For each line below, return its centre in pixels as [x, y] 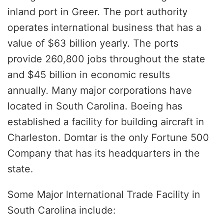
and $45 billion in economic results [89, 74]
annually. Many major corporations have [100, 90]
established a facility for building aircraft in [106, 122]
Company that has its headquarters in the [104, 153]
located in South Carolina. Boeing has [95, 106]
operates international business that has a [104, 27]
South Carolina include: [62, 210]
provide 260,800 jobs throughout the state [106, 59]
